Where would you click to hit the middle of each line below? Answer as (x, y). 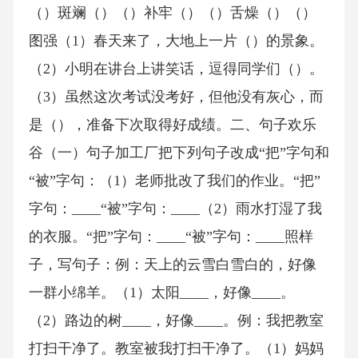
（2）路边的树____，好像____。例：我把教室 (176, 321)
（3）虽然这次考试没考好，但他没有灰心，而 (176, 97)
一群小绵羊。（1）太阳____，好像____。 (161, 293)
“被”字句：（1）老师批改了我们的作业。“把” (174, 181)
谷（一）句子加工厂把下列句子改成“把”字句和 (179, 153)
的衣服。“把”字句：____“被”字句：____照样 (171, 237)
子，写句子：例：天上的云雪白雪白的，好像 (172, 265)
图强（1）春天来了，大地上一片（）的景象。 (176, 41)
